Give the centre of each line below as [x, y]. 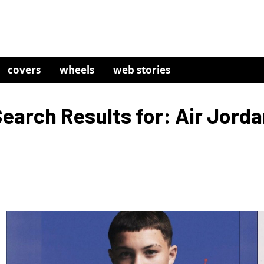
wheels [77, 70]
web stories [142, 70]
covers [24, 70]
